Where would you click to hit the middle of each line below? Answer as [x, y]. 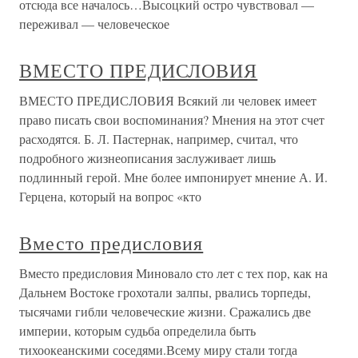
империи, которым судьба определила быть [137, 331]
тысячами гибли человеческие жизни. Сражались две [165, 312]
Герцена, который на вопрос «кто [110, 197]
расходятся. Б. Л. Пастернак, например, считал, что [159, 139]
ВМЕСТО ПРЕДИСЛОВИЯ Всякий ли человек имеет [168, 101]
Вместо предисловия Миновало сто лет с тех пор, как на [173, 273]
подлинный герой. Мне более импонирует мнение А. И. [173, 177]
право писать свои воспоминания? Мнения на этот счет [172, 120]
